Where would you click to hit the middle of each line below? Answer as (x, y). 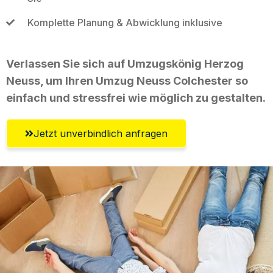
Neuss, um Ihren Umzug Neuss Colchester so (127, 80)
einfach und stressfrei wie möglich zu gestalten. (136, 97)
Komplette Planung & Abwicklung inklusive (125, 22)
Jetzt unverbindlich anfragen (101, 133)
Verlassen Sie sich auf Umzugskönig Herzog (125, 63)
